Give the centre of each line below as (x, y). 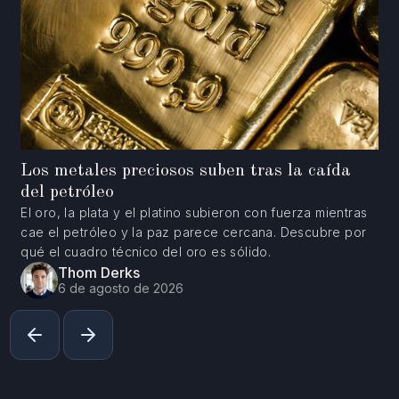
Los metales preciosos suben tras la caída (186, 171)
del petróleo (68, 192)
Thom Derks (99, 273)
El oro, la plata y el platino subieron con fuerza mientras (194, 212)
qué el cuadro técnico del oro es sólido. (146, 251)
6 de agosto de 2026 (121, 289)
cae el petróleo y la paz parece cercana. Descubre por (194, 232)
